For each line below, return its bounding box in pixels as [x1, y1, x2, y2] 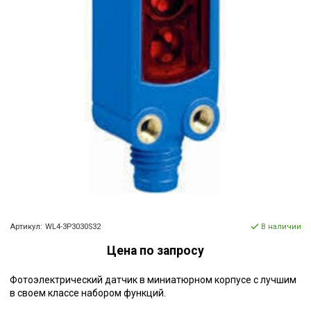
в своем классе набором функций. [10, 287, 166, 299]
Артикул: [10, 222, 42, 232]
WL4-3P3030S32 [44, 222, 101, 232]
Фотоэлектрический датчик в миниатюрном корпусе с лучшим [10, 274, 296, 286]
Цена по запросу [107, 243, 204, 258]
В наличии [261, 222, 301, 232]
